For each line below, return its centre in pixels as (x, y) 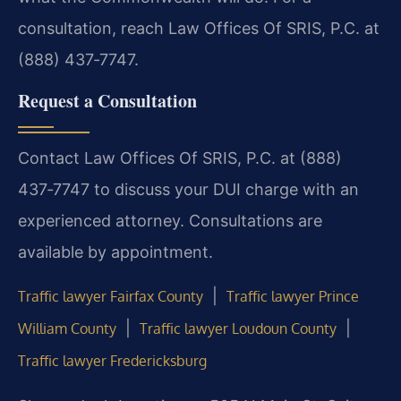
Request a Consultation (107, 101)
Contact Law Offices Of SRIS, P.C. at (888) (180, 158)
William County (67, 329)
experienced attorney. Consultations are (170, 221)
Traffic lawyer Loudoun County (238, 329)
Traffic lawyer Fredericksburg (112, 361)
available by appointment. (115, 252)
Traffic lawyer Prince (293, 297)
